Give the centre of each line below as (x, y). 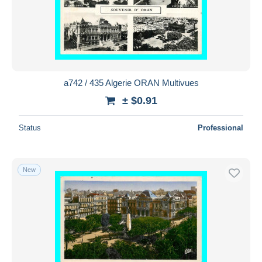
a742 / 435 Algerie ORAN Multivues (131, 82)
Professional (220, 127)
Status (30, 127)
